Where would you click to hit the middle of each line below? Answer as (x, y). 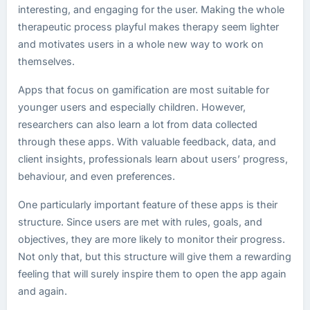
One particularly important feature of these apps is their (148, 204)
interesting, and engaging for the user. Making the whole (151, 9)
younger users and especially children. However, (132, 107)
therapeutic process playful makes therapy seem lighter (148, 27)
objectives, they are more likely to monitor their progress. (152, 239)
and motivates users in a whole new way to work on (141, 44)
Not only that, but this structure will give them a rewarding (155, 256)
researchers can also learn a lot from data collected (138, 124)
